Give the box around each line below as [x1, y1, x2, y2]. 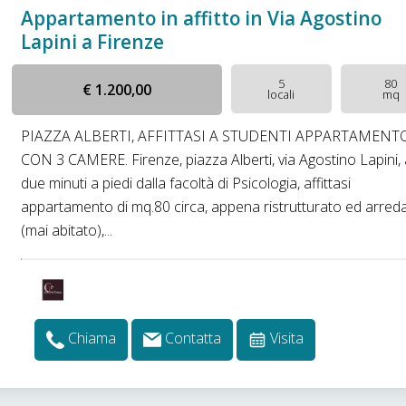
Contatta [165, 328, 222, 349]
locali [267, 86, 295, 102]
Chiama [68, 328, 117, 349]
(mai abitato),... [21, 220, 113, 240]
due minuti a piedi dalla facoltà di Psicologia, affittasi [21, 173, 352, 193]
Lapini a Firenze [21, 29, 165, 54]
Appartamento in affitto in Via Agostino [21, 5, 382, 31]
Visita [270, 328, 304, 349]
